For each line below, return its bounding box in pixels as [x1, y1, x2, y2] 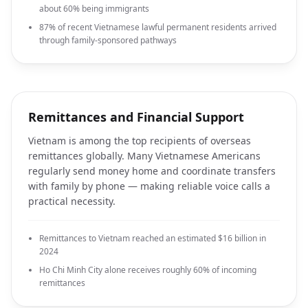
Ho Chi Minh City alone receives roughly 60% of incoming [39, 264, 256, 276]
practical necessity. [28, 195, 115, 208]
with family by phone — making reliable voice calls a [28, 179, 270, 192]
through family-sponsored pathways [39, 34, 177, 46]
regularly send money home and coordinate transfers [28, 164, 276, 177]
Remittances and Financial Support [28, 109, 244, 125]
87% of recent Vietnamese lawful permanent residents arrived [39, 21, 276, 33]
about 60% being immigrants [39, 3, 149, 14]
